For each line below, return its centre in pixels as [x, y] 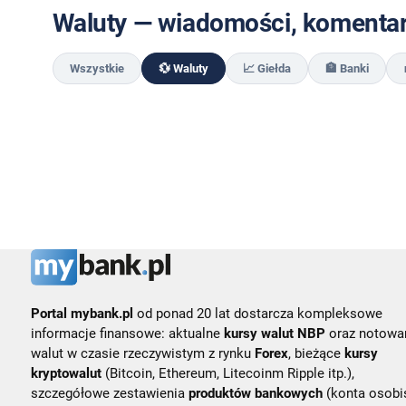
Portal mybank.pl [82, 314]
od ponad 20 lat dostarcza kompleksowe [257, 314]
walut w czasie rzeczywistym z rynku [142, 354]
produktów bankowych [255, 394]
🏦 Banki [347, 68]
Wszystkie [97, 68]
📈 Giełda [266, 68]
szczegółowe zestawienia [109, 394]
